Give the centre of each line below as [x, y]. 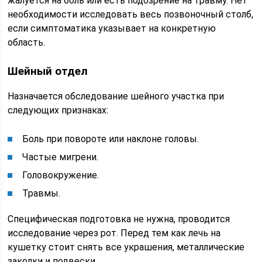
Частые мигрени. [61, 157]
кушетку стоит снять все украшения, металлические [126, 247]
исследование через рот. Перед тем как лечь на [114, 233]
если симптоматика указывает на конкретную [112, 28]
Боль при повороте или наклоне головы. [111, 139]
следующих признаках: [58, 110]
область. [27, 42]
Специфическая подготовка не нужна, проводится [119, 219]
